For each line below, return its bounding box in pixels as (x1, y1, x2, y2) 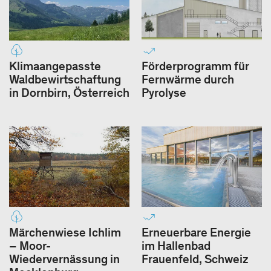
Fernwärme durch (142, 72, 234, 87)
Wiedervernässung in (9, 252, 120, 267)
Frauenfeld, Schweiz (142, 252, 249, 267)
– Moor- (9, 238, 51, 253)
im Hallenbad (142, 238, 211, 253)
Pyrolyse (142, 85, 186, 100)
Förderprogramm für (142, 59, 249, 74)
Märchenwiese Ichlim (9, 225, 121, 240)
